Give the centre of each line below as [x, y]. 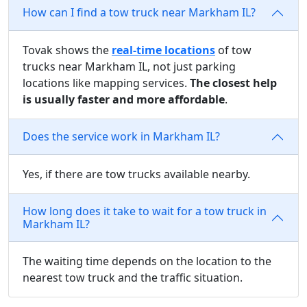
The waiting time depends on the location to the [147, 261]
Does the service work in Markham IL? [121, 137]
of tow [233, 50]
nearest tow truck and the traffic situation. [133, 277]
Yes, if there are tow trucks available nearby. [136, 174]
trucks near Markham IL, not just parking [129, 66]
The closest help [233, 83]
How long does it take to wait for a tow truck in [145, 211]
